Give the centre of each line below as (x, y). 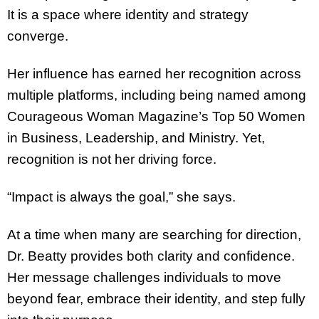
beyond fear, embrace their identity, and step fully (156, 298)
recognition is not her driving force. (112, 159)
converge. (38, 36)
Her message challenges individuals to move (144, 277)
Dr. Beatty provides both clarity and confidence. (151, 256)
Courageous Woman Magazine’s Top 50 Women (156, 117)
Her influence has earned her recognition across (154, 74)
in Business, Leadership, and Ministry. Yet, (136, 138)
